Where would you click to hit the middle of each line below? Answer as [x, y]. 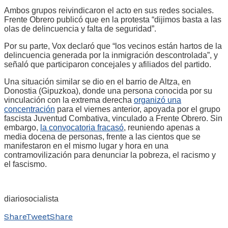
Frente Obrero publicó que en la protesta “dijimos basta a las [113, 19]
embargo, [22, 127]
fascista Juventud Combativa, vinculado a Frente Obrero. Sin [113, 118]
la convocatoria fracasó [82, 127]
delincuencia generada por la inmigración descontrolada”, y [111, 55]
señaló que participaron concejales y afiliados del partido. [108, 64]
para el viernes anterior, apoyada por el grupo [138, 109]
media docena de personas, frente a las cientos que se [102, 136]
